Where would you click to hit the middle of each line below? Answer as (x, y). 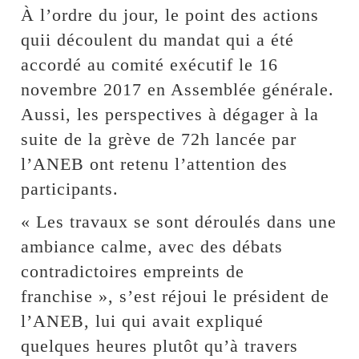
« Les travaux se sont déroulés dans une (179, 221)
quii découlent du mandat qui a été (158, 39)
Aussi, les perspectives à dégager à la (170, 114)
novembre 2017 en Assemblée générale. (178, 89)
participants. (70, 188)
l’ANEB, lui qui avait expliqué (143, 321)
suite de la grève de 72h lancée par (159, 139)
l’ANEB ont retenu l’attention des (155, 163)
